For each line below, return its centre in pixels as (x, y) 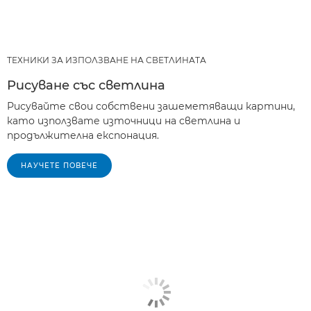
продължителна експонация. (83, 135)
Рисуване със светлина (86, 85)
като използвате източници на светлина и (124, 120)
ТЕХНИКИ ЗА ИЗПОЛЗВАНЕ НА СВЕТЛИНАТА (107, 60)
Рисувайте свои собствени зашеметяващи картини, (151, 106)
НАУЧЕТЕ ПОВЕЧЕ (59, 165)
